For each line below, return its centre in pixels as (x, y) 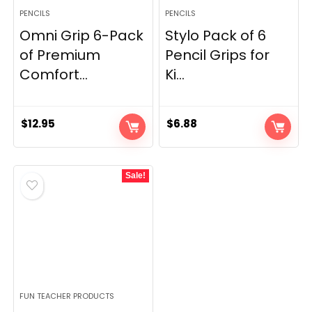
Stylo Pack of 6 (216, 36)
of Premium (60, 55)
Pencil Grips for (218, 55)
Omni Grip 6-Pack (82, 36)
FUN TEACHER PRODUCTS (67, 296)
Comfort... (54, 75)
